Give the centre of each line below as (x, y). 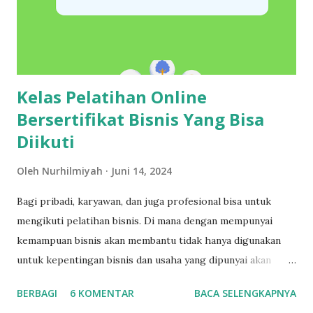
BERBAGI (37, 293)
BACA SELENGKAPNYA (245, 293)
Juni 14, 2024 (141, 170)
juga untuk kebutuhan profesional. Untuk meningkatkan (146, 299)
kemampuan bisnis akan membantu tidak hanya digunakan (149, 240)
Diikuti (46, 141)
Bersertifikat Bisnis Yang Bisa (140, 119)
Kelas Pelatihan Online (112, 96)
